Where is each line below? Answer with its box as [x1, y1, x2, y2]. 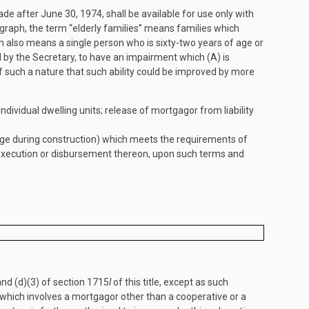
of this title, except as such [111, 277, 228, 288]
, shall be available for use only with [102, 8, 254, 19]
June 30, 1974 [41, 8, 102, 19]
